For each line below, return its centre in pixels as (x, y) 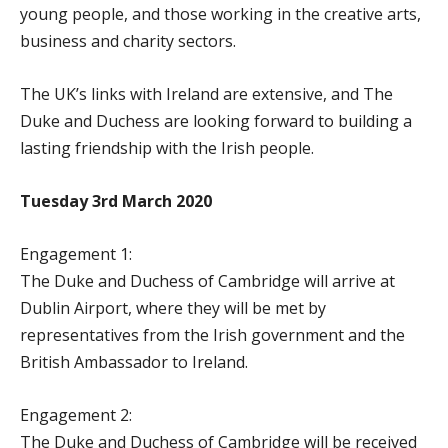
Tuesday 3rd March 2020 (116, 201)
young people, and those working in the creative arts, (220, 14)
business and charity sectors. (128, 41)
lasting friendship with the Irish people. (167, 148)
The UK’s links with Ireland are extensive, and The (206, 94)
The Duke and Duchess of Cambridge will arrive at (207, 281)
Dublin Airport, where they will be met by (173, 308)
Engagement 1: (76, 254)
